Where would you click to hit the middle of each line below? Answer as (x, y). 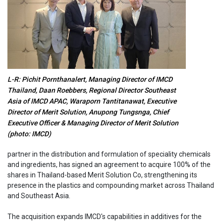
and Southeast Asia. (39, 196)
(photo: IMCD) (29, 134)
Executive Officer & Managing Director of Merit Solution (93, 123)
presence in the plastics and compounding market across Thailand (111, 186)
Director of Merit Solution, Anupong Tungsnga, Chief (88, 112)
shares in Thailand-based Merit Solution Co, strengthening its (102, 175)
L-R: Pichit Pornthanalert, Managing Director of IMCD (90, 80)
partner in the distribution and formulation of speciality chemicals (109, 154)
